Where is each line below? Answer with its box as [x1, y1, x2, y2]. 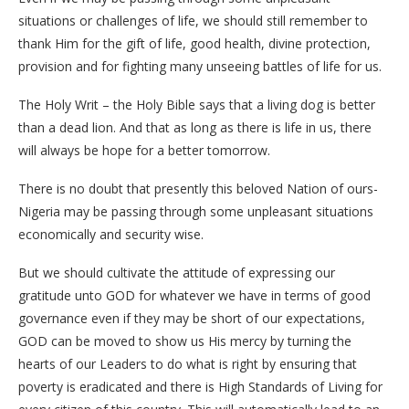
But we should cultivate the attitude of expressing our [18, 264, 335, 281]
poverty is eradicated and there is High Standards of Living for [18, 378, 383, 395]
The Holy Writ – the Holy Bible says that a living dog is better [18, 96, 375, 113]
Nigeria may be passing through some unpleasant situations [18, 203, 373, 220]
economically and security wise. [18, 225, 204, 243]
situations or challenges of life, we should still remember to [18, 12, 368, 29]
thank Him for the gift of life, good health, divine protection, [18, 35, 371, 52]
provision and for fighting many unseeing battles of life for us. [18, 58, 382, 75]
